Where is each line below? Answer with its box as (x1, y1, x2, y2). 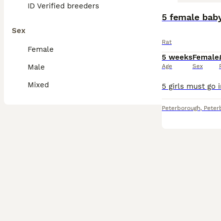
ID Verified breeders (28, 1, 99, 10)
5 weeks (162, 53, 192, 62)
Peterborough (162, 105, 200, 111)
